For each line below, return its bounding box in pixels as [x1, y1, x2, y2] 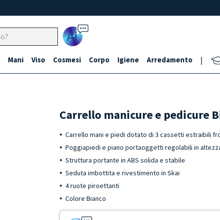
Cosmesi [53, 55, 81, 64]
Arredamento [147, 55, 192, 64]
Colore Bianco [65, 194, 107, 203]
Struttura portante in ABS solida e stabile [65, 156, 186, 165]
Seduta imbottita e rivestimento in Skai [65, 168, 180, 177]
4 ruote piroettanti [65, 181, 121, 190]
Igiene [117, 55, 139, 64]
